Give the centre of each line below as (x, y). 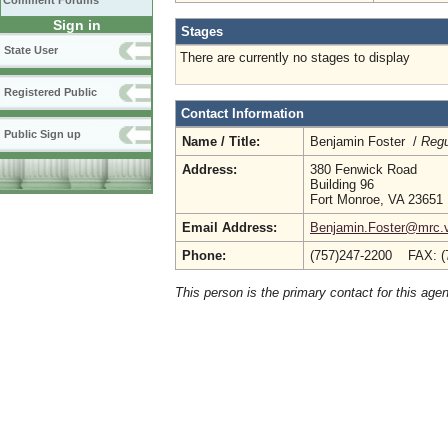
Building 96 (342, 184)
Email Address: (229, 227)
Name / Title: (221, 141)
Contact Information (242, 113)
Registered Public (50, 92)
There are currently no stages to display (295, 57)
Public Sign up (42, 134)
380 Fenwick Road (363, 169)
